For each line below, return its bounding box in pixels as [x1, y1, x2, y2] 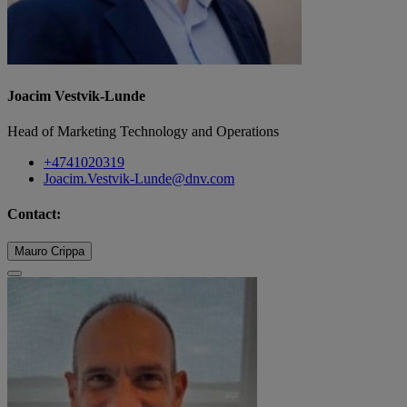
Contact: [7, 206, 61, 223]
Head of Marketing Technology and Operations [7, 123, 279, 139]
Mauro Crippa [15, 244, 84, 259]
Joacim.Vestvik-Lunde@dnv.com [44, 170, 234, 186]
